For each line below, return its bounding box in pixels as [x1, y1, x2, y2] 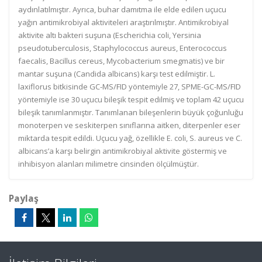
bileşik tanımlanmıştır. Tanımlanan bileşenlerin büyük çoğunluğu [18, 107, 243, 118]
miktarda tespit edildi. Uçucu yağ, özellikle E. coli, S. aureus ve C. [18, 133, 242, 143]
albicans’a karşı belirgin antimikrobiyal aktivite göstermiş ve [18, 146, 227, 156]
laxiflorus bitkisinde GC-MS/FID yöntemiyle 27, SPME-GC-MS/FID [18, 81, 241, 92]
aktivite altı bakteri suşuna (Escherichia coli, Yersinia [18, 30, 201, 40]
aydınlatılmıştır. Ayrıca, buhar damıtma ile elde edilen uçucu [18, 4, 226, 15]
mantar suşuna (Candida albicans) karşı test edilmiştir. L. [18, 68, 215, 79]
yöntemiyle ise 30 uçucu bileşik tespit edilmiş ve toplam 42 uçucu [18, 94, 244, 105]
